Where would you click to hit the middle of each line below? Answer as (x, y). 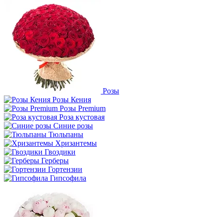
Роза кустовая (82, 117)
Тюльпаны (66, 134)
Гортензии (65, 169)
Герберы (55, 161)
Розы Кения (72, 100)
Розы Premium (83, 108)
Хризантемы (76, 143)
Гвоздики (60, 152)
